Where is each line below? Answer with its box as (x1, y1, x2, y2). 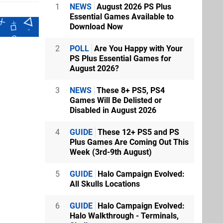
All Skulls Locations (70, 179, 140, 189)
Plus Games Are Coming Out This (70, 137, 189, 147)
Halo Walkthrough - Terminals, (70, 211, 179, 221)
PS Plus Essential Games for (70, 54, 171, 63)
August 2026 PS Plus (95, 2, 171, 11)
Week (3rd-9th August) (70, 147, 152, 157)
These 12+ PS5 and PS (96, 127, 179, 137)
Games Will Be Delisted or (70, 96, 162, 105)
